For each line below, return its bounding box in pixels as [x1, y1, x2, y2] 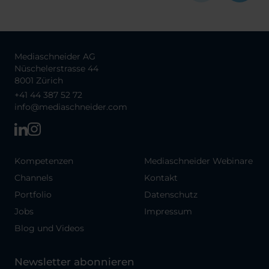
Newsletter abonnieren [14, 255, 134, 268]
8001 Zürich [14, 74, 63, 86]
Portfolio [14, 189, 52, 200]
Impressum [144, 205, 192, 217]
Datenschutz [144, 189, 198, 200]
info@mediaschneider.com [14, 101, 127, 112]
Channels [14, 172, 53, 183]
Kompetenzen [14, 155, 73, 166]
